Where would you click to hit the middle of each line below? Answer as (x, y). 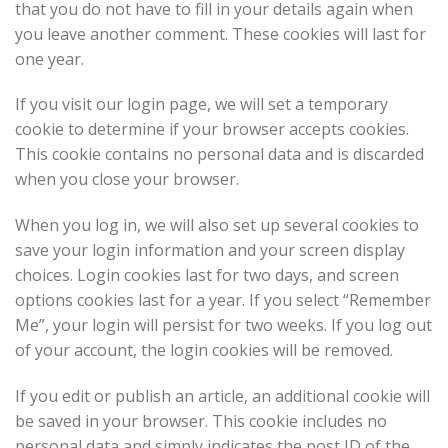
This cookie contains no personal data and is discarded (219, 154)
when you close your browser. (127, 179)
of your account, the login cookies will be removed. (204, 350)
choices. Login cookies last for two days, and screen (207, 275)
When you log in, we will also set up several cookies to (217, 225)
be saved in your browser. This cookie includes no (201, 420)
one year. (49, 58)
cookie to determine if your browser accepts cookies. (212, 129)
